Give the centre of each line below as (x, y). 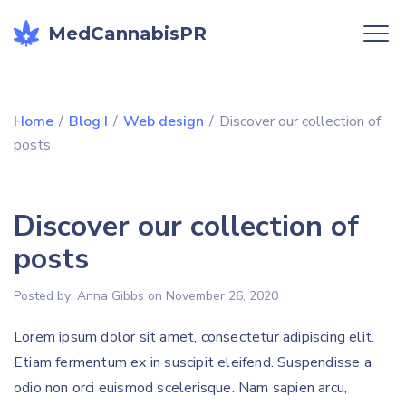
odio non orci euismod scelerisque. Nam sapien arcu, (181, 388)
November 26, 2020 (222, 296)
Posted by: (45, 296)
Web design (164, 121)
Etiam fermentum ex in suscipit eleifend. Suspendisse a (193, 362)
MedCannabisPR (127, 33)
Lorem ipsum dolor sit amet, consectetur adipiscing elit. (194, 337)
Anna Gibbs (111, 296)
